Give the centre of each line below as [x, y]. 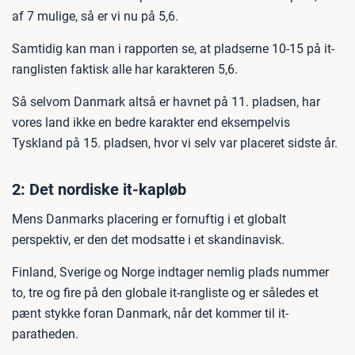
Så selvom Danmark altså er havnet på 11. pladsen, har [166, 102]
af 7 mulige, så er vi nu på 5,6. [95, 16]
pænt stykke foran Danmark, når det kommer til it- [150, 313]
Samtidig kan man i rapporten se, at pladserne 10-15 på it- [173, 49]
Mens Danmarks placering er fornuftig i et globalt [149, 219]
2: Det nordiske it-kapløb [99, 189]
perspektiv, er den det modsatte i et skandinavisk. [148, 240]
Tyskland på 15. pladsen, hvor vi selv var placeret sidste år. [175, 143]
